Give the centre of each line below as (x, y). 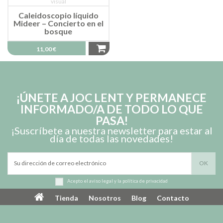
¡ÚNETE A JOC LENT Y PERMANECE (111, 97)
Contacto (173, 198)
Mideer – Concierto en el (58, 23)
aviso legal (101, 181)
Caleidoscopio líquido (58, 15)
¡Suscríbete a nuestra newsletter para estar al (111, 130)
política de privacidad (145, 181)
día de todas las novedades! (111, 138)
